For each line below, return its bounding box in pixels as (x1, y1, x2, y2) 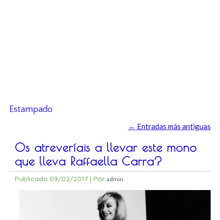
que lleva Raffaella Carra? (15, 154, 163, 168)
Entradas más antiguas (135, 122, 211, 131)
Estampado (9, 105, 53, 115)
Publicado (15, 174, 48, 184)
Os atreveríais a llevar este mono (15, 140, 197, 155)
